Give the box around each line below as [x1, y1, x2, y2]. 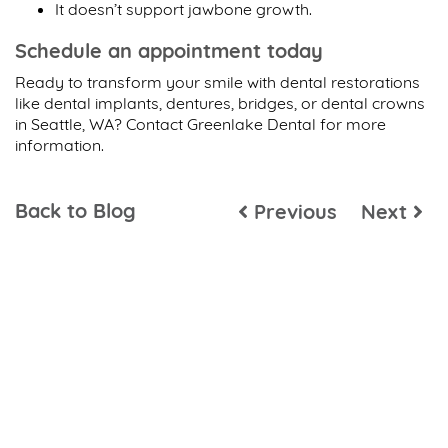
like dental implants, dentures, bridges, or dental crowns [15, 93, 425, 114]
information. [15, 135, 108, 156]
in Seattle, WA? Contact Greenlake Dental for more [15, 114, 386, 135]
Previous [247, 199, 337, 225]
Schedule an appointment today [15, 38, 323, 64]
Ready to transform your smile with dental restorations [15, 72, 420, 93]
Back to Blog [15, 198, 136, 224]
